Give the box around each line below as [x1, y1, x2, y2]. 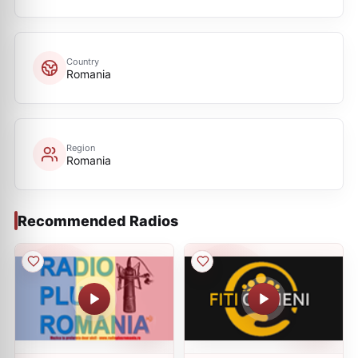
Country [66, 55, 99, 67]
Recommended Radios [18, 212, 178, 229]
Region [66, 141, 95, 153]
